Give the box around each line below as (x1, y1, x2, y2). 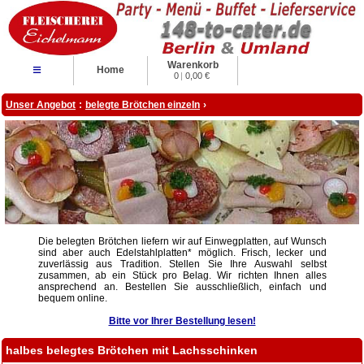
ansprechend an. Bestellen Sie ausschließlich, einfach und (37, 280, 327, 292)
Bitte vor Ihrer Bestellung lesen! (108, 314, 256, 327)
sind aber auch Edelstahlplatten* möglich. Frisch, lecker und (37, 246, 327, 258)
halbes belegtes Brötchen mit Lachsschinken (6, 343, 258, 357)
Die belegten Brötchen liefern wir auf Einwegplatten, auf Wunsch (37, 235, 327, 247)
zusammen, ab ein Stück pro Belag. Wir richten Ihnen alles (37, 269, 327, 281)
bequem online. (37, 292, 107, 304)
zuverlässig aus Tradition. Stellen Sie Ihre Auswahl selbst (37, 258, 327, 270)
